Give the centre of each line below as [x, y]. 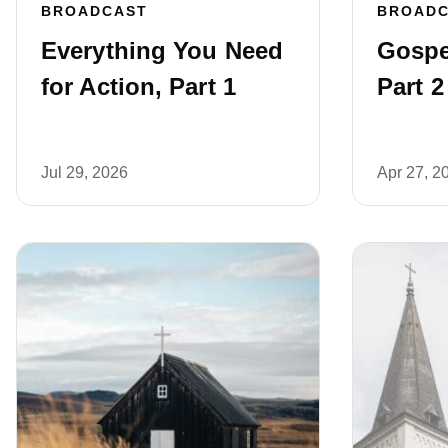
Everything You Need [162, 50]
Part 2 [410, 86]
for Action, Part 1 [138, 86]
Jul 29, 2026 [84, 172]
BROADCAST [94, 10]
